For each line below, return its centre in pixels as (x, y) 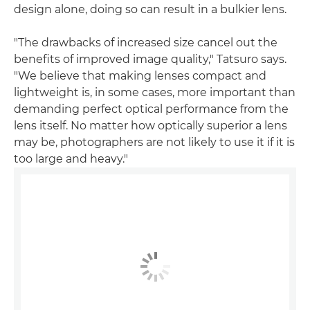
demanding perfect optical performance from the (151, 109)
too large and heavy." (71, 159)
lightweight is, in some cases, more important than (155, 93)
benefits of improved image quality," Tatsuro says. (150, 60)
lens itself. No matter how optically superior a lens (151, 126)
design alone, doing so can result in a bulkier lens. (150, 10)
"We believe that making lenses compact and (140, 76)
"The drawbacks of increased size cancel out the (146, 43)
